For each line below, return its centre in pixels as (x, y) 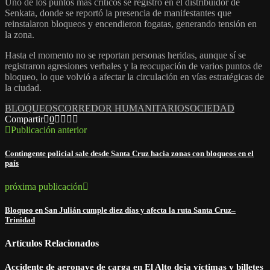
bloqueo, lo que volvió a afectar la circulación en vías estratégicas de (134, 77)
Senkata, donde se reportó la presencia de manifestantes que (118, 13)
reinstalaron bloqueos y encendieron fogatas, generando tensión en (131, 24)
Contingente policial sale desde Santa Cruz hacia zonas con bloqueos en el (129, 153)
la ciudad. (23, 87)
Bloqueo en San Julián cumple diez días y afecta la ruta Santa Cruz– (120, 210)
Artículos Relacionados (52, 243)
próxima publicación (44, 186)
